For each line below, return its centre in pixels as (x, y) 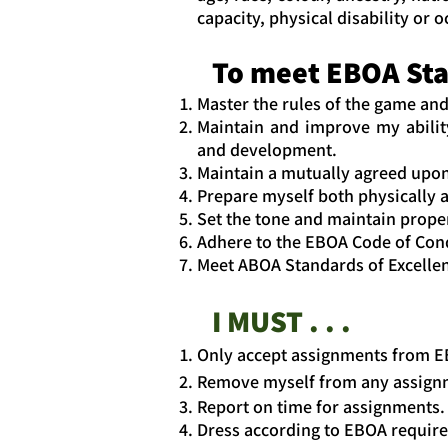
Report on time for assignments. (321, 406)
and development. (267, 149)
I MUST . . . (281, 320)
